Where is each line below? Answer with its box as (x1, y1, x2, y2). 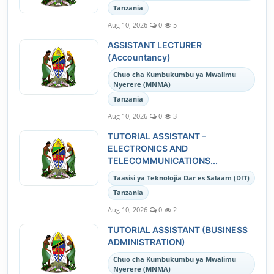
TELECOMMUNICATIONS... (108, 155, 218, 166)
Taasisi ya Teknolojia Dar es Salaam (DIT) (113, 173, 250, 182)
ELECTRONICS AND (108, 143, 188, 154)
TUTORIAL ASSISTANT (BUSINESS (108, 224, 248, 235)
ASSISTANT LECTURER (108, 40, 202, 50)
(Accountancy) (108, 52, 171, 62)
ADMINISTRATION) (108, 237, 185, 247)
